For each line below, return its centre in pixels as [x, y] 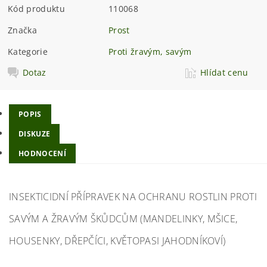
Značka [23, 30]
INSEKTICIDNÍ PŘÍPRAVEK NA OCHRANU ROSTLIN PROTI [133, 196]
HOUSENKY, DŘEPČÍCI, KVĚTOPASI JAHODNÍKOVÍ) [117, 240]
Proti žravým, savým [150, 52]
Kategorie [28, 52]
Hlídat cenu [224, 73]
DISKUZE [35, 133]
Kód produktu [36, 9]
